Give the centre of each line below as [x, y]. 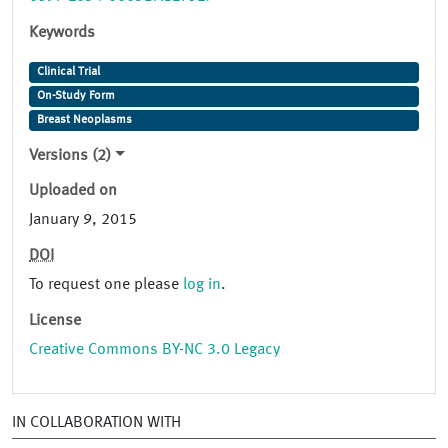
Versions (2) [70, 156]
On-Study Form [75, 96]
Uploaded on [73, 191]
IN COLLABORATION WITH [96, 423]
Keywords [62, 33]
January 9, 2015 [83, 220]
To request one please [106, 285]
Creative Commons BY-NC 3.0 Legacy [154, 350]
